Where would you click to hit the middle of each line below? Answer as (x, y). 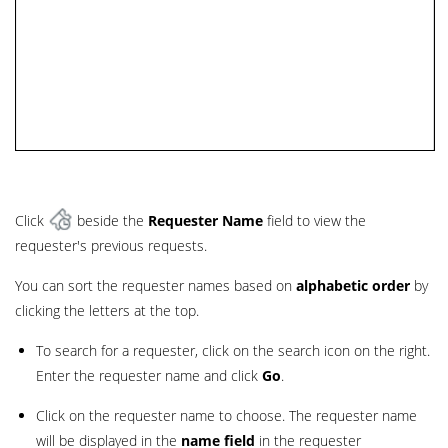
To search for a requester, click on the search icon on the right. (233, 351)
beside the (110, 221)
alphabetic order (353, 286)
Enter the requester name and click (149, 376)
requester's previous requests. (111, 246)
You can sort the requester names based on (155, 286)
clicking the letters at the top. (107, 311)
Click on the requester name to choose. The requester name (226, 416)
